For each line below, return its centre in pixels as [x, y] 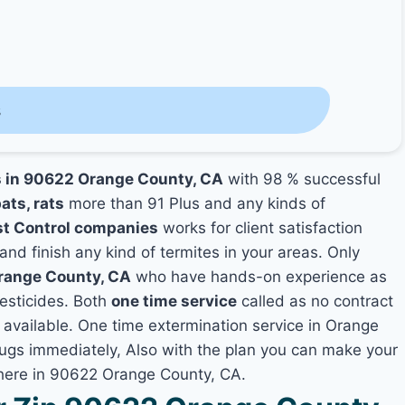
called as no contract [316, 301]
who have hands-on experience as [259, 277]
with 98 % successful [302, 179]
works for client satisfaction [261, 228]
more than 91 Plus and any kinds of [195, 203]
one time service [174, 301]
